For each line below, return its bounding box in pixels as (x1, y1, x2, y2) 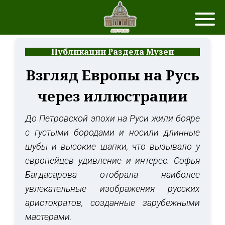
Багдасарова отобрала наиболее (25, 169, 200, 180)
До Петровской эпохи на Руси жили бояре (25, 113, 200, 124)
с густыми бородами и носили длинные (25, 127, 200, 138)
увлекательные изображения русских (25, 183, 200, 194)
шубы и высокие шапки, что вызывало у (25, 141, 200, 152)
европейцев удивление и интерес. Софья (25, 155, 200, 166)
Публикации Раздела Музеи (51, 46, 174, 57)
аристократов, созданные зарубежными (25, 197, 200, 208)
